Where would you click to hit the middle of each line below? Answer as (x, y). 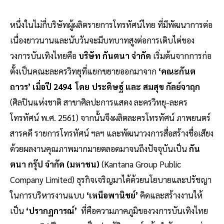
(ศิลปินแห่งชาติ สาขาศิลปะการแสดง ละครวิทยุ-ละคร (99, 102)
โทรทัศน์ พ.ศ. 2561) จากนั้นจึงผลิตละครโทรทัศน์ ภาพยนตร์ (110, 117)
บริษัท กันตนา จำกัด (115, 55)
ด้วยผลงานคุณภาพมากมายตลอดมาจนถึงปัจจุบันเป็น (99, 148)
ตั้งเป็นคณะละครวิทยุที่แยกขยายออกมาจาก (84, 71)
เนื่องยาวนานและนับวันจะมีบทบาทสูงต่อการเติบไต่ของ (102, 40)
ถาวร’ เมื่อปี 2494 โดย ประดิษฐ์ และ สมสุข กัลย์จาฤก (105, 86)
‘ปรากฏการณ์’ (51, 210)
